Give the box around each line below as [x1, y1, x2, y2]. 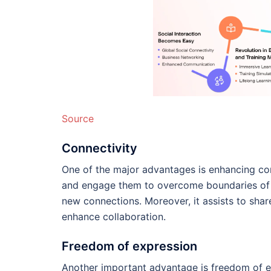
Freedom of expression [62, 238, 197, 253]
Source [62, 112, 94, 125]
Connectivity [62, 140, 137, 155]
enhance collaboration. [62, 210, 166, 223]
